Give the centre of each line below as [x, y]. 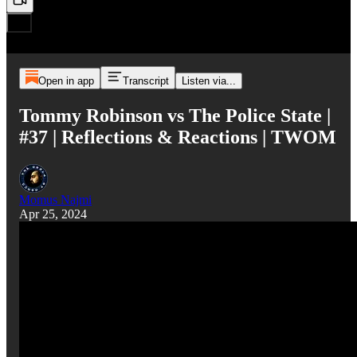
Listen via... [208, 81]
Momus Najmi [55, 199]
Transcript [145, 81]
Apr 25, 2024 [53, 214]
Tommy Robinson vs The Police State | [175, 115]
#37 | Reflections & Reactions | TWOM [178, 137]
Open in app [66, 81]
